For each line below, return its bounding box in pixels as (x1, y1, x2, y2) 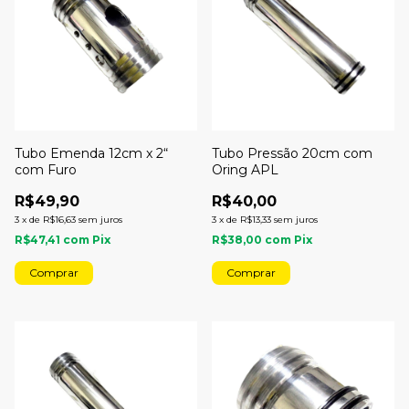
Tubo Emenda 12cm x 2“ (15, 145, 168, 163)
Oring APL (212, 162, 278, 179)
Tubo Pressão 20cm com (212, 145, 372, 163)
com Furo (15, 162, 77, 179)
